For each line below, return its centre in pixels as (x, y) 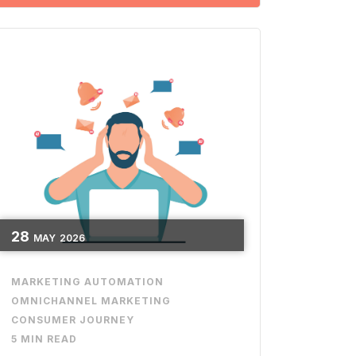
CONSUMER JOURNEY (72, 320)
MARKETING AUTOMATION (87, 282)
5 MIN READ (44, 339)
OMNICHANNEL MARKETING (91, 301)
